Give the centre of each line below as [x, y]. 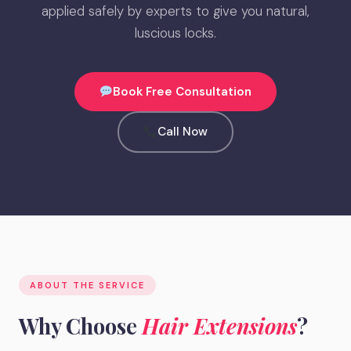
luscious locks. [175, 33]
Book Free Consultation [183, 91]
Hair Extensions [219, 326]
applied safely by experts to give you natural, [175, 11]
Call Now [182, 132]
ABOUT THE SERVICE [87, 285]
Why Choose [80, 326]
